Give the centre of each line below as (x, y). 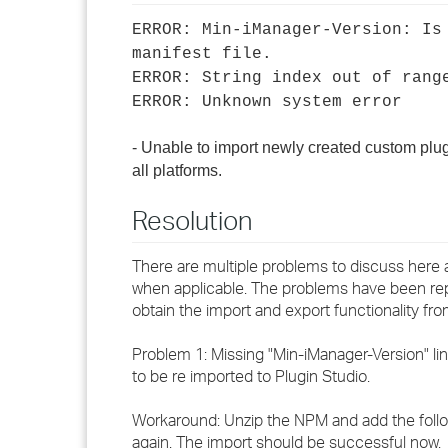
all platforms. (177, 170)
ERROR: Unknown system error (267, 102)
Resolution (192, 220)
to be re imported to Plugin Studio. (251, 376)
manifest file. (202, 54)
